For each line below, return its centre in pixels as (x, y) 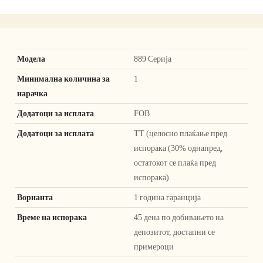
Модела (32, 59)
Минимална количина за (63, 79)
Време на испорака (53, 218)
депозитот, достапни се (174, 232)
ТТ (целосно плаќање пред (181, 134)
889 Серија (153, 59)
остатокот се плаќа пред (175, 163)
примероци (154, 247)
